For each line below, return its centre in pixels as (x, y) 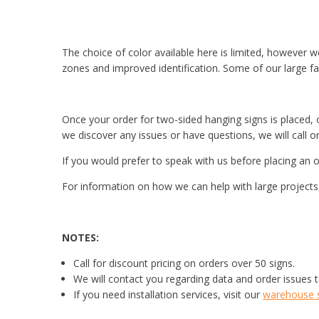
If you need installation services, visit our (168, 294)
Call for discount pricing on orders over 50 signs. (184, 263)
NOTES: (80, 237)
